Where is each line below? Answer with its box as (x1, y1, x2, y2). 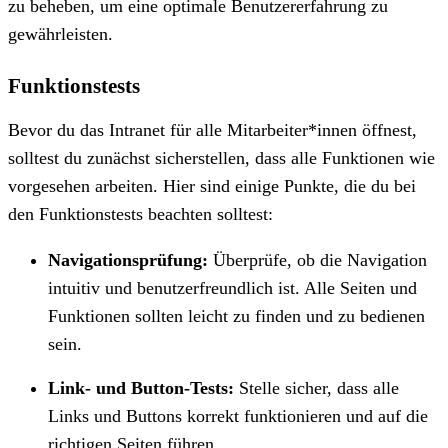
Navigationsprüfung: (48, 249, 208, 270)
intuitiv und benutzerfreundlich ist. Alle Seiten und (48, 277, 417, 298)
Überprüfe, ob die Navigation (208, 249, 427, 270)
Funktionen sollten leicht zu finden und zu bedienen (48, 305, 425, 326)
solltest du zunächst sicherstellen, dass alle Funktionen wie (8, 147, 435, 168)
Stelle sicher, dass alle (234, 377, 399, 398)
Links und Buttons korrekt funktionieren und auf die (48, 405, 428, 426)
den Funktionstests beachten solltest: (8, 203, 273, 224)
